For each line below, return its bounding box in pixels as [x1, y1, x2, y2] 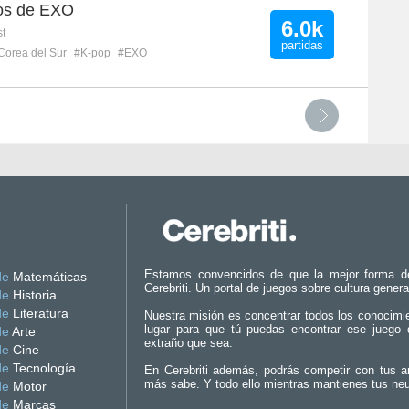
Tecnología [9, 361, 76, 375]
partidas [281, 38, 323, 52]
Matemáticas [9, 269, 87, 284]
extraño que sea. [144, 336, 233, 350]
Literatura [9, 306, 68, 320]
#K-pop [74, 47, 110, 59]
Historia [9, 288, 57, 302]
